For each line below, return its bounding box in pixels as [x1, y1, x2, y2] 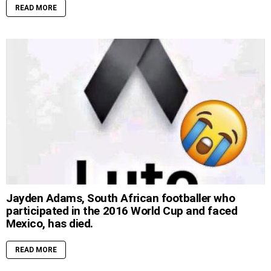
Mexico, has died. [6, 216, 93, 230]
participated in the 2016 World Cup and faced [6, 203, 238, 218]
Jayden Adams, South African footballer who [6, 191, 235, 205]
